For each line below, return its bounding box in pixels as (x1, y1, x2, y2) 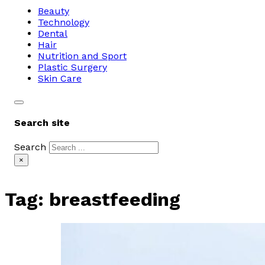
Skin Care (38, 73, 82, 84)
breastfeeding (49, 188, 180, 211)
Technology (38, 17, 89, 28)
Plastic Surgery (38, 62, 107, 73)
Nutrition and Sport (38, 50, 127, 62)
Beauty (38, 5, 69, 17)
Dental (38, 28, 67, 39)
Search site (14, 117, 70, 129)
